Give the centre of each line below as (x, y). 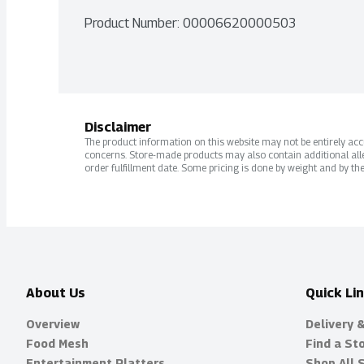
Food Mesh (57, 343)
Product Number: (134, 23)
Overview (53, 324)
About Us (56, 293)
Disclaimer (118, 127)
